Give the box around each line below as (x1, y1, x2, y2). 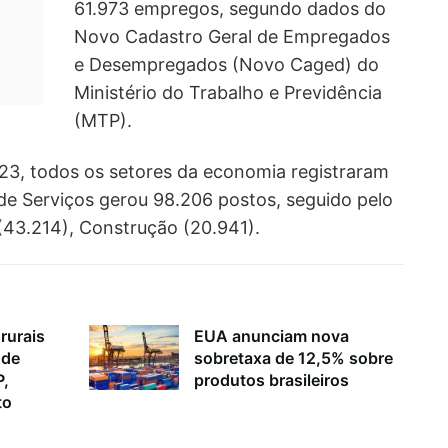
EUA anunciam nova (194, 326, 349, 347)
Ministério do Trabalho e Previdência (74, 82, 382, 104)
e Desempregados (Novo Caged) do (74, 54, 379, 76)
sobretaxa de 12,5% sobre (194, 348, 393, 369)
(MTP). (74, 110, 132, 132)
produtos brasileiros (194, 370, 349, 391)
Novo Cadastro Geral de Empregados (74, 26, 390, 48)
